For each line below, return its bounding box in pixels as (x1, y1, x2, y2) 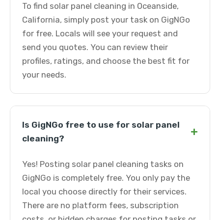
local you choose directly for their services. (22, 187, 187, 196)
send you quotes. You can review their (22, 42, 168, 52)
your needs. (22, 70, 66, 80)
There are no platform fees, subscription (22, 200, 179, 210)
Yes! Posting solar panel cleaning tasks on (22, 159, 184, 169)
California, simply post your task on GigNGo (22, 15, 190, 25)
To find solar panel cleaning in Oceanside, (22, 1, 179, 11)
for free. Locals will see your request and (22, 28, 178, 38)
